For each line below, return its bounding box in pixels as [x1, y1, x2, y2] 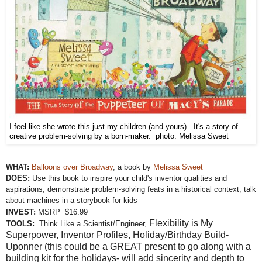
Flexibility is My [149, 218, 213, 228]
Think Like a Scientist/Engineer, [37, 219, 149, 228]
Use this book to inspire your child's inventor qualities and [30, 173, 227, 182]
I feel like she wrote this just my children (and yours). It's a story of [9, 122, 238, 131]
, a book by [113, 162, 153, 171]
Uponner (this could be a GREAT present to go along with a [6, 241, 251, 251]
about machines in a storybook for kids [6, 195, 140, 205]
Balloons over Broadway [32, 162, 113, 171]
